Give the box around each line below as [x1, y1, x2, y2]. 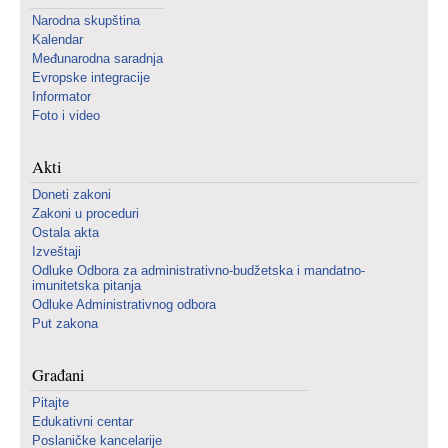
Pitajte [32, 395, 69, 410]
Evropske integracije [32, 70, 150, 85]
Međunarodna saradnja [32, 51, 163, 66]
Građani [32, 364, 85, 386]
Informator [32, 89, 91, 104]
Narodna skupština [32, 13, 140, 28]
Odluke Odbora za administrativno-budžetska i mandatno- [32, 263, 365, 278]
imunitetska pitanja [32, 278, 141, 293]
